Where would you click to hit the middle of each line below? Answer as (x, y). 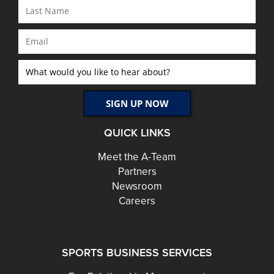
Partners (137, 171)
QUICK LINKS (137, 132)
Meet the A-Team (137, 157)
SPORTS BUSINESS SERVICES (137, 252)
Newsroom (137, 186)
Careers (137, 201)
